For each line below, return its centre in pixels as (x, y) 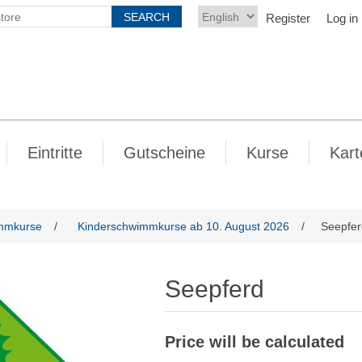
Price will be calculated (255, 342)
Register (288, 18)
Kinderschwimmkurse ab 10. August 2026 (183, 226)
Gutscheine (164, 153)
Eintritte (55, 153)
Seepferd (215, 289)
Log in (342, 18)
